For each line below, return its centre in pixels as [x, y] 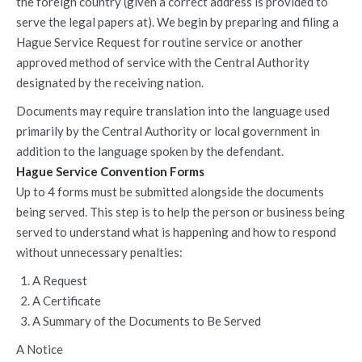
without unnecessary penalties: [99, 252]
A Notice [40, 349]
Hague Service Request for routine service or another [160, 42]
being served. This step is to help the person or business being [181, 212]
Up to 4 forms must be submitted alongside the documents [170, 192]
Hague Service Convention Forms [110, 171]
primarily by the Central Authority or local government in [168, 131]
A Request [60, 280]
